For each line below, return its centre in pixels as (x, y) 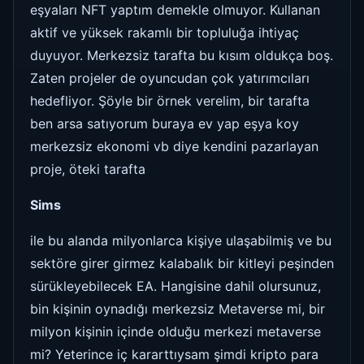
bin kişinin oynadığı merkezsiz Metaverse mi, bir (178, 308)
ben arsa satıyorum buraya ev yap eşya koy (165, 123)
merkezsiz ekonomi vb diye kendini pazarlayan (174, 146)
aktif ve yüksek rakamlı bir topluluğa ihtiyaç (165, 32)
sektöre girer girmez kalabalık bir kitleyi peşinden (182, 263)
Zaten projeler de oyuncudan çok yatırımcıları (170, 78)
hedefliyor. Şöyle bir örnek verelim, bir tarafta (170, 100)
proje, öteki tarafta (88, 169)
